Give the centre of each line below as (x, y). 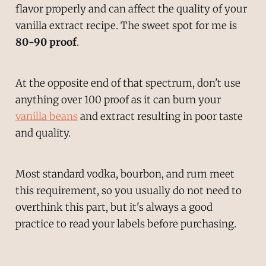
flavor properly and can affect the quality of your (131, 9)
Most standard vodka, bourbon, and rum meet (125, 174)
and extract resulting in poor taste (160, 117)
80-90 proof (46, 42)
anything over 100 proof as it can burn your (118, 100)
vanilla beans (46, 117)
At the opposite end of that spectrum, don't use (128, 83)
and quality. (43, 133)
